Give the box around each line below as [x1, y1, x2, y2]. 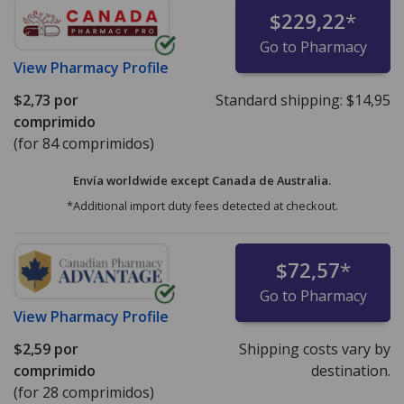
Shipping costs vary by [238, 338, 390, 359]
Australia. [277, 171, 331, 188]
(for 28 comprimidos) [14, 381, 154, 402]
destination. [310, 360, 390, 381]
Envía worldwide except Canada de [73, 171, 277, 188]
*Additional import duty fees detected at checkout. [66, 197, 338, 214]
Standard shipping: [215, 89, 346, 110]
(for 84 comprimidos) [14, 133, 154, 153]
